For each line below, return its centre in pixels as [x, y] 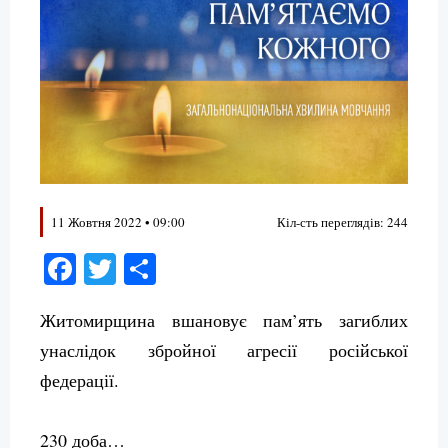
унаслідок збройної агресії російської [224, 350]
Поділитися [234, 269]
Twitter [162, 269]
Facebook [137, 269]
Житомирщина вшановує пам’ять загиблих [224, 320]
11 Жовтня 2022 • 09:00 [118, 222]
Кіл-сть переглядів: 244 [342, 222]
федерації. [79, 380]
